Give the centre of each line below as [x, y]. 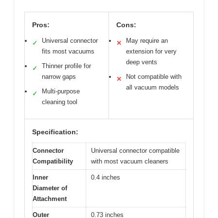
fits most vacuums [68, 51]
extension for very [151, 51]
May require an [147, 40]
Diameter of [50, 188]
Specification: [55, 132]
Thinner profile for [66, 66]
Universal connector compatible [135, 150]
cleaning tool [60, 102]
